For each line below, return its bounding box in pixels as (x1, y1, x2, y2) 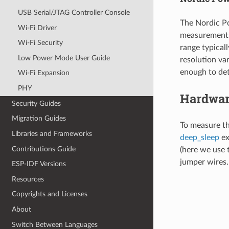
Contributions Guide (12, 145, 76, 153)
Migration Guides (12, 114, 66, 123)
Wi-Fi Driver (17, 24, 57, 32)
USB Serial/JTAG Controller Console (17, 8, 130, 16)
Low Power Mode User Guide (17, 54, 110, 62)
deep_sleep (179, 133, 221, 142)
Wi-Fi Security (17, 39, 63, 47)
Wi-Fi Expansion (17, 69, 70, 77)
